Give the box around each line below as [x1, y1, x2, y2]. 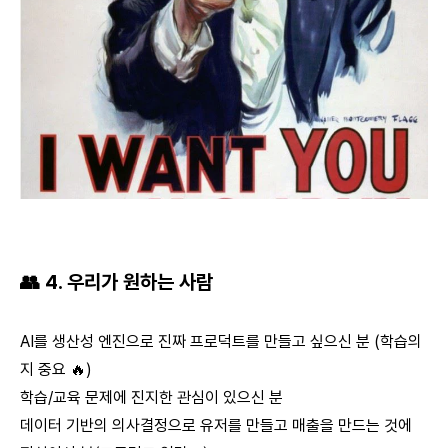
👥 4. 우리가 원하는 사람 [20, 269, 213, 294]
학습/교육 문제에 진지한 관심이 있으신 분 [20, 387, 283, 407]
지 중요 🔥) [20, 359, 92, 379]
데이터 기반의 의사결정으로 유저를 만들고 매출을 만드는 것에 [20, 415, 412, 435]
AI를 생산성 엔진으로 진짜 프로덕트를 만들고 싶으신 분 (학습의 [20, 331, 422, 351]
